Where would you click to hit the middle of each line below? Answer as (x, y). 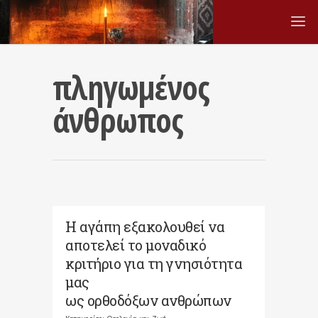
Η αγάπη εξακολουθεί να (145, 226)
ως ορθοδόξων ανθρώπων (148, 300)
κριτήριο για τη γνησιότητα (154, 263)
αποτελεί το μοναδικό (136, 245)
